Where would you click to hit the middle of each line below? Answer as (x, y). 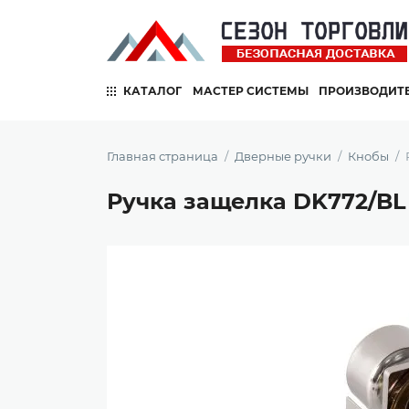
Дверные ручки (283, 156)
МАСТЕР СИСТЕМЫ (250, 91)
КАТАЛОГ (152, 91)
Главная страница (163, 156)
